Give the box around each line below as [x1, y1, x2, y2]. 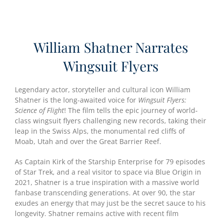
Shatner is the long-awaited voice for [14, 95, 138, 105]
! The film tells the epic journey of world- [64, 106, 198, 115]
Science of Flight [14, 106, 64, 115]
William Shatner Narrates [33, 37, 188, 56]
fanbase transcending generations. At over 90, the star [14, 188, 195, 198]
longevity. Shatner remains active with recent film [14, 209, 179, 219]
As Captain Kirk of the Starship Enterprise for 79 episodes [14, 157, 205, 167]
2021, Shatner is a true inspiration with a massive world [14, 178, 201, 187]
